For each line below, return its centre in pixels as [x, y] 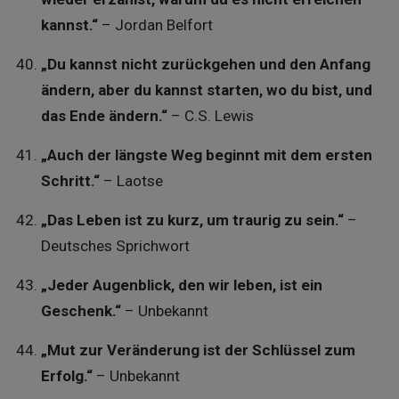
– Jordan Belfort [155, 25]
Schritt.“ [70, 181]
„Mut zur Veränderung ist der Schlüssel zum [198, 350]
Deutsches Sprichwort [115, 246]
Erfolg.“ [66, 376]
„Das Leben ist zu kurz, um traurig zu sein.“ [192, 220]
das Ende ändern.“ [104, 116]
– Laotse [131, 181]
